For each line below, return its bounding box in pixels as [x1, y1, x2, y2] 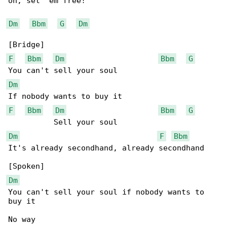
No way [8, 215, 35, 224]
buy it [8, 197, 35, 206]
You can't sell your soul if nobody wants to [8, 187, 209, 197]
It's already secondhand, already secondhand [8, 143, 204, 153]
